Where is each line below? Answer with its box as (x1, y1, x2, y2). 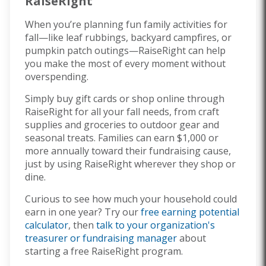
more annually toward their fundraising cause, (25, 144, 231, 157)
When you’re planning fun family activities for (25, 18, 227, 31)
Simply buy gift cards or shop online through (25, 92, 224, 105)
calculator (25, 218, 68, 232)
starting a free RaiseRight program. (25, 245, 185, 258)
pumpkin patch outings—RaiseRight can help (25, 44, 226, 57)
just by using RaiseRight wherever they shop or (25, 157, 236, 170)
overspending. (25, 70, 91, 83)
